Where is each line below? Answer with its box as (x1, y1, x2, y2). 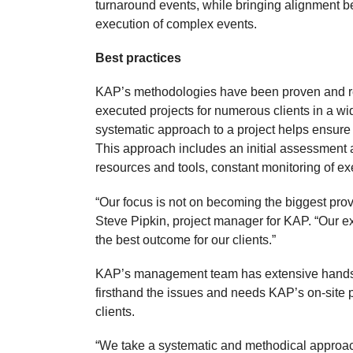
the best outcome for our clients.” (95, 232, 277, 247)
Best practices (95, 51, 182, 65)
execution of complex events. (95, 17, 258, 32)
